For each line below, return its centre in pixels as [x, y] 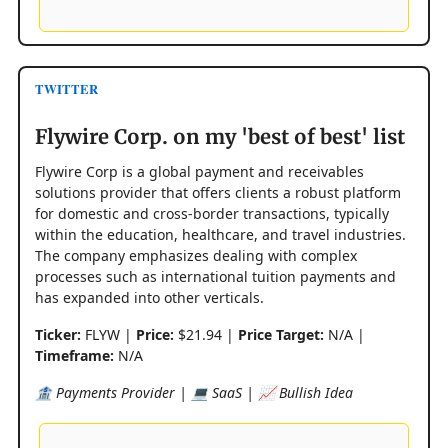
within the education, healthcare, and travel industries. [220, 234]
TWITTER [66, 88]
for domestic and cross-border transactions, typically [212, 213]
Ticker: [58, 334]
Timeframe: [74, 355]
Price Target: [281, 334]
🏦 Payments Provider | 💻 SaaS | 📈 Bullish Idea [194, 392]
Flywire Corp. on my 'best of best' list [220, 136]
